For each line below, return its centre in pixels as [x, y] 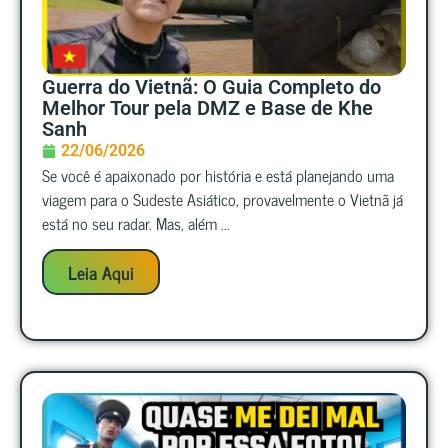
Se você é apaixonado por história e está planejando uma [218, 175]
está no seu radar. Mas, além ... [136, 223]
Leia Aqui [101, 272]
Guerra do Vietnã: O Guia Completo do [211, 87]
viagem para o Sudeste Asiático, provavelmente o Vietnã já [222, 199]
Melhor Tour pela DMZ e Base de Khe [207, 108]
